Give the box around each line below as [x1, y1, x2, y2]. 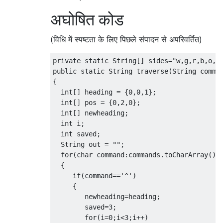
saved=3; [53, 203, 116, 212]
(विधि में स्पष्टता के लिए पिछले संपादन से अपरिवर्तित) [50, 34, 202, 45]
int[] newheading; [53, 109, 128, 117]
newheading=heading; [53, 193, 160, 201]
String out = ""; [53, 140, 124, 149]
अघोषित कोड [50, 10, 124, 30]
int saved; [53, 130, 101, 138]
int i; [53, 119, 85, 128]
